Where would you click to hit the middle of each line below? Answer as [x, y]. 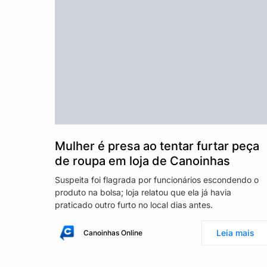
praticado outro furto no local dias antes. [134, 204]
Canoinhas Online [113, 232]
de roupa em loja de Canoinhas [142, 161]
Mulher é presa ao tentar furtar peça [157, 146]
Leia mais [235, 232]
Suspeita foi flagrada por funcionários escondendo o [157, 179]
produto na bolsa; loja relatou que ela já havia [143, 192]
